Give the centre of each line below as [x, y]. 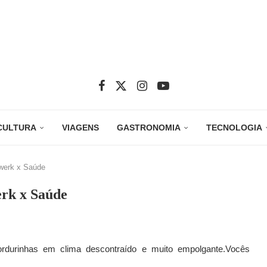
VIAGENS [80, 128]
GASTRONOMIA [149, 128]
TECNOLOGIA [234, 128]
